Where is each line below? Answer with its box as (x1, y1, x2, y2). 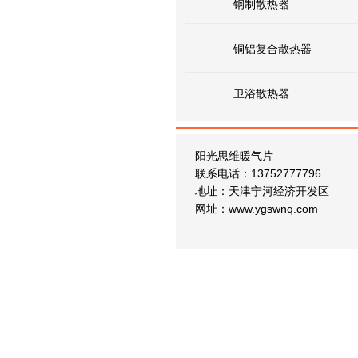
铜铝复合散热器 (233, 42, 312, 55)
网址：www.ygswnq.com (195, 202, 318, 215)
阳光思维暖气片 (195, 149, 273, 162)
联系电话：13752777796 (195, 167, 321, 180)
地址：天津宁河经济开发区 (195, 185, 329, 197)
